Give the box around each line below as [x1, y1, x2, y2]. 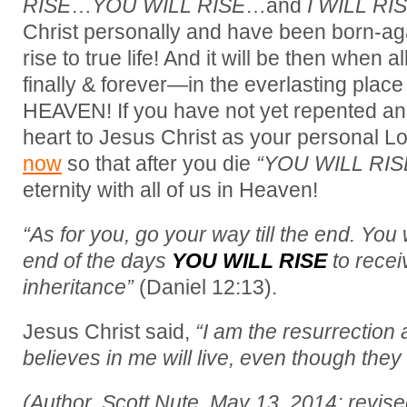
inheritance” [23, 275, 139, 299]
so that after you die [62, 152, 256, 175]
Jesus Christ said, [23, 320, 190, 343]
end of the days [23, 249, 172, 273]
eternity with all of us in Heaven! [23, 178, 323, 202]
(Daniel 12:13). [139, 275, 277, 299]
